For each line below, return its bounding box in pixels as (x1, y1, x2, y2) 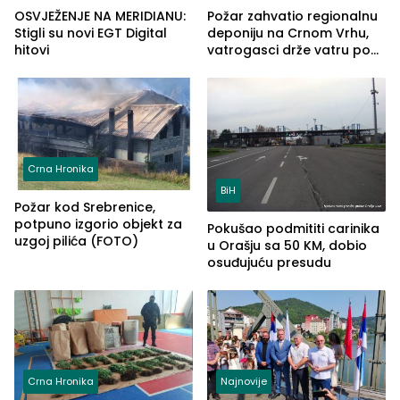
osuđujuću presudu (207, 254, 331, 272)
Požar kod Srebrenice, (14, 197, 155, 216)
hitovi (14, 41, 49, 60)
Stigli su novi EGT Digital (14, 24, 167, 43)
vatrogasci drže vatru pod (207, 41, 379, 60)
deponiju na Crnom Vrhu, (207, 24, 369, 43)
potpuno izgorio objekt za (14, 214, 182, 233)
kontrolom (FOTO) (207, 58, 328, 77)
